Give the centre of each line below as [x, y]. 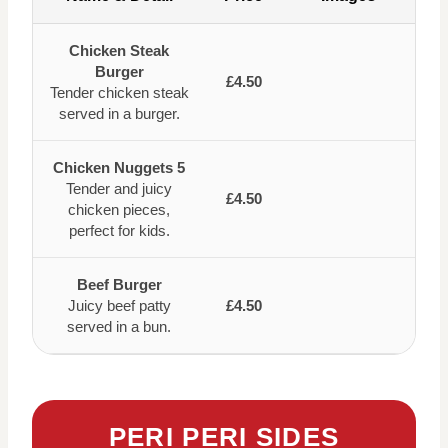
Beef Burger [119, 284]
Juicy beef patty [119, 305]
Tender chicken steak [119, 92]
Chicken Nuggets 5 [119, 167]
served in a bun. [119, 326]
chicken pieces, [119, 209]
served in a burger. [119, 113]
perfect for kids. [119, 230]
